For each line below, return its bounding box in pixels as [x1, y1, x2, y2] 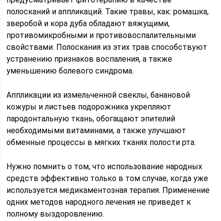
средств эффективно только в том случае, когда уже [6, 174, 209, 183]
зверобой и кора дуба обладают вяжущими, [6, 19, 170, 28]
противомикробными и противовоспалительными [6, 31, 196, 40]
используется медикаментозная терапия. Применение [6, 185, 210, 195]
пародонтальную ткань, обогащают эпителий [6, 114, 176, 123]
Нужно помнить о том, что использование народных [6, 162, 203, 171]
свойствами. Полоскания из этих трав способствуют [6, 42, 208, 52]
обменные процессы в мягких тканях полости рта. [6, 138, 196, 147]
